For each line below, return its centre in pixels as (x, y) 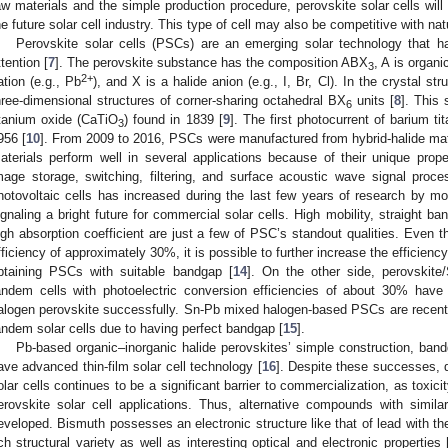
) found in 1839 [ (173, 119)
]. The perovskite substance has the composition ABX (212, 62)
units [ (373, 100)
